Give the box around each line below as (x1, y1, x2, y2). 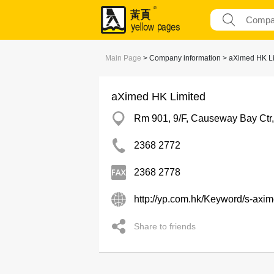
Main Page (105, 54, 141, 62)
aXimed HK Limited (111, 91, 206, 103)
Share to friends (134, 221, 196, 231)
